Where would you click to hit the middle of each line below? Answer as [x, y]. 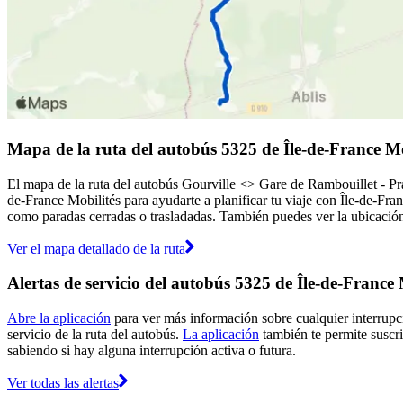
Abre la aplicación [59, 318]
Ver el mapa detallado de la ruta [96, 248]
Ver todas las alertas [63, 383]
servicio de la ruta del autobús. [95, 335]
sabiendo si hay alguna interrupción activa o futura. [152, 351]
